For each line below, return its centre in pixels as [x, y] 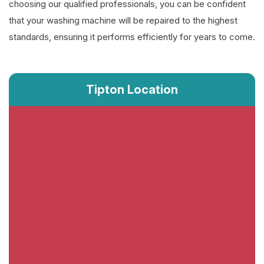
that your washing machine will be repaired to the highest [123, 21]
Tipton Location [132, 90]
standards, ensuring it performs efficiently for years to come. [132, 37]
